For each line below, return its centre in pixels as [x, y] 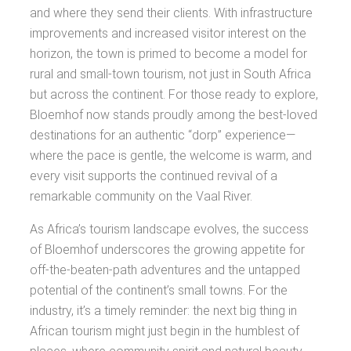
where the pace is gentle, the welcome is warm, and [171, 156]
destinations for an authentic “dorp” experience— [163, 135]
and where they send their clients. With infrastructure [171, 13]
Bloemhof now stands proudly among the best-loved [174, 115]
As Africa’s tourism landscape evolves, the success [169, 229]
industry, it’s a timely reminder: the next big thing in [163, 311]
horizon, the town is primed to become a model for [168, 54]
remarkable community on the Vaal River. [141, 196]
